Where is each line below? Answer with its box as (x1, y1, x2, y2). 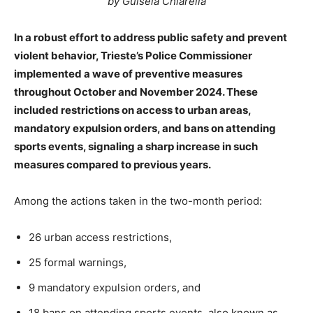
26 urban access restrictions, (29, 231, 172, 244)
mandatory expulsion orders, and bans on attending (14, 122, 276, 135)
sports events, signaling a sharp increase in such (14, 140, 258, 153)
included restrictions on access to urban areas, (14, 103, 251, 117)
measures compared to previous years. (14, 158, 211, 171)
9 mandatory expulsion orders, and (29, 281, 201, 294)
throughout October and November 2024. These (14, 85, 258, 99)
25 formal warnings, (29, 256, 126, 269)
